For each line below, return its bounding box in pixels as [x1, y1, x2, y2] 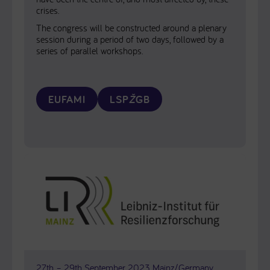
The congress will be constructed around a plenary [36, 22, 227, 34]
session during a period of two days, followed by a [36, 33, 224, 45]
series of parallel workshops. [36, 45, 143, 57]
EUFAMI [48, 92, 86, 106]
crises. [36, 4, 60, 16]
